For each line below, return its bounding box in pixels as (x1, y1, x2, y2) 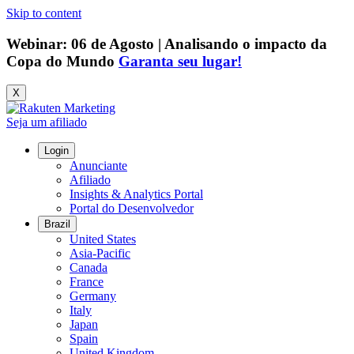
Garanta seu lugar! (119, 52, 242, 70)
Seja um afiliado (6, 115, 87, 130)
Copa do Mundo (6, 52, 115, 70)
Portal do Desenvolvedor (70, 201, 194, 216)
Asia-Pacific (70, 247, 130, 261)
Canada (70, 261, 107, 275)
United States (70, 232, 136, 247)
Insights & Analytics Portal (70, 187, 203, 201)
